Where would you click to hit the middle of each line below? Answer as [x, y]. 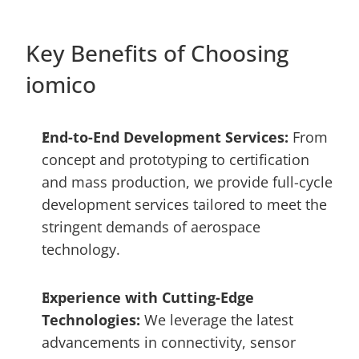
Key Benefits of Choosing [157, 53]
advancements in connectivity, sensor [169, 342]
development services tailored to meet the [184, 204]
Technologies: [93, 320]
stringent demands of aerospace [151, 227]
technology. [81, 249]
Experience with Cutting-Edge [148, 297]
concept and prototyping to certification [175, 159]
